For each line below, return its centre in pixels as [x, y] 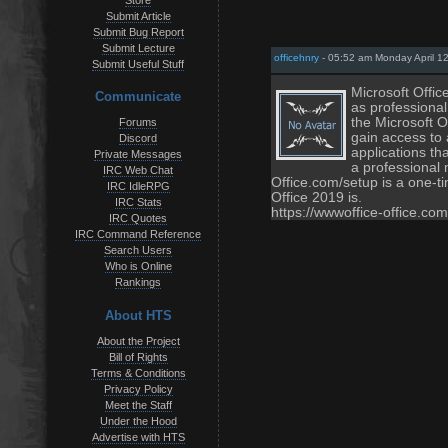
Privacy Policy [138, 388]
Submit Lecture [138, 48]
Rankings [138, 282]
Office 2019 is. [316, 197]
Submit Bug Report [138, 32]
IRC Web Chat [138, 170]
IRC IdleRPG [138, 186]
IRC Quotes [138, 218]
